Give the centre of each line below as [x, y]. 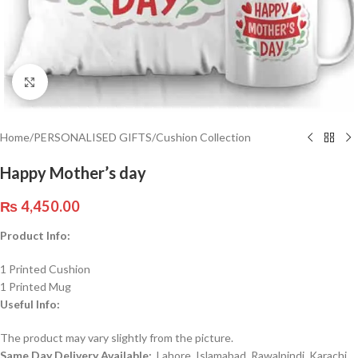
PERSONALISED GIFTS [93, 137]
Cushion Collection [203, 137]
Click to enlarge [86, 82]
